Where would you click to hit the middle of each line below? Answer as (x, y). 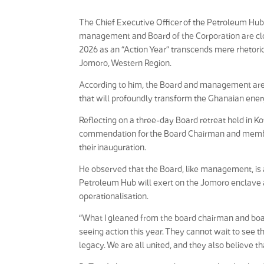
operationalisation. (114, 196)
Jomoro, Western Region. (126, 63)
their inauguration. (113, 147)
